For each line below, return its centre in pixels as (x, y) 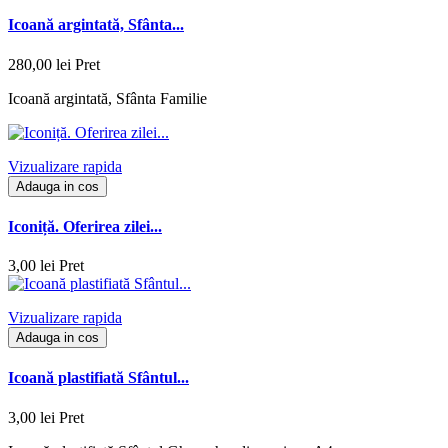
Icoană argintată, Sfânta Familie (107, 98)
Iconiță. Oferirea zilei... (85, 226)
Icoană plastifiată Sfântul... (98, 378)
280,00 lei (39, 64)
